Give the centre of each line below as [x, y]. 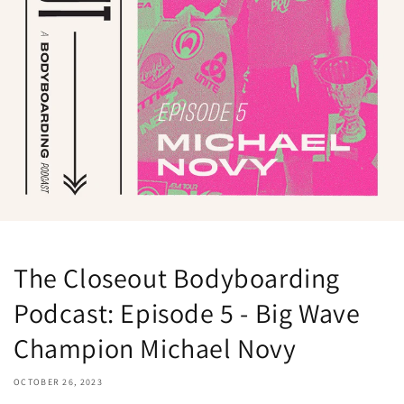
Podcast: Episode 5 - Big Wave [187, 313]
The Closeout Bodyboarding [177, 278]
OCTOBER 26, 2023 [58, 382]
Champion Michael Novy [155, 348]
